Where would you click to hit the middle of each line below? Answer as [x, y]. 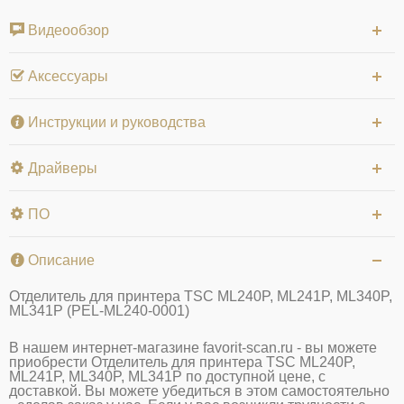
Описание [60, 260]
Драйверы [61, 168]
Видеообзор [67, 30]
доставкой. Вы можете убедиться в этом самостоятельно [199, 390]
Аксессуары [66, 76]
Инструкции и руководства [115, 122]
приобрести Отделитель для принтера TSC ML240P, [182, 362]
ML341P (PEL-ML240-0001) [99, 310]
